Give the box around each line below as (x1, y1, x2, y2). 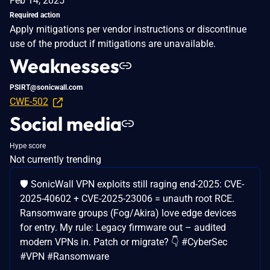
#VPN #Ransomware (20, 250, 109, 262)
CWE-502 (10, 95, 48, 107)
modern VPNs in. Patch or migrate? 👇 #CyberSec (20, 236, 227, 248)
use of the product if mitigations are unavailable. (10, 37, 216, 49)
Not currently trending (10, 153, 101, 165)
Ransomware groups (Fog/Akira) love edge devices (20, 207, 236, 219)
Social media (10, 111, 122, 136)
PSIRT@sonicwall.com (10, 83, 83, 92)
